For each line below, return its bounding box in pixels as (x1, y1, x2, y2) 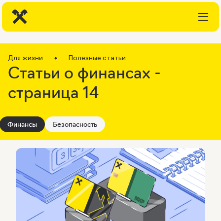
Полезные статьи (69, 53, 126, 62)
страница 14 (8, 83, 99, 102)
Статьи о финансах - (8, 63, 161, 82)
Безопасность (53, 120, 97, 129)
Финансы (7, 120, 37, 129)
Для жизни (8, 53, 43, 62)
